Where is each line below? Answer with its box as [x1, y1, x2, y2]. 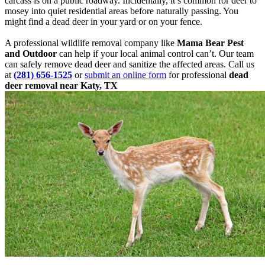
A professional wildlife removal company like [5, 38, 177, 49]
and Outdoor [5, 49, 57, 59]
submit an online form [85, 70, 166, 80]
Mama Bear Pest [177, 38, 244, 49]
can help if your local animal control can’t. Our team [57, 49, 254, 59]
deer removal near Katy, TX [5, 80, 118, 91]
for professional [166, 70, 229, 80]
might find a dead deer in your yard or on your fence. [5, 17, 205, 27]
